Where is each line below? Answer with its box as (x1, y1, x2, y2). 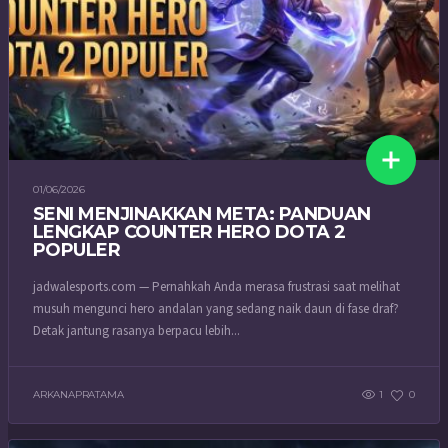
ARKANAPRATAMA (33, 387, 124, 401)
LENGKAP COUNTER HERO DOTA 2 (33, 221, 346, 244)
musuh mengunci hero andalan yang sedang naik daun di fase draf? (33, 299, 399, 318)
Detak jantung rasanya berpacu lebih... (33, 321, 240, 340)
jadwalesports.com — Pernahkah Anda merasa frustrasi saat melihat (33, 277, 400, 296)
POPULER (33, 239, 121, 262)
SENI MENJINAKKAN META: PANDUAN (33, 203, 371, 226)
